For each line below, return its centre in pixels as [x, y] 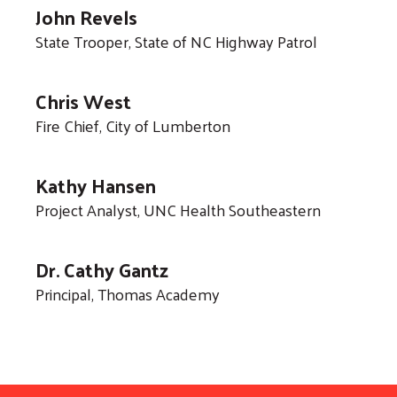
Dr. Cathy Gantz [102, 269]
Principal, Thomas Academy [128, 293]
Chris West [83, 101]
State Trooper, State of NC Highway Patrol [176, 41]
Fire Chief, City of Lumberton [133, 125]
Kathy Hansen [96, 185]
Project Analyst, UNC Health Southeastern [178, 209]
